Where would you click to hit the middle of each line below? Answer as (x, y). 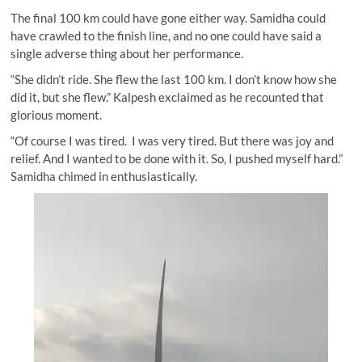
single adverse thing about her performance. (127, 54)
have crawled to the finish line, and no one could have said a (166, 36)
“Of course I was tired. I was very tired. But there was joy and (173, 141)
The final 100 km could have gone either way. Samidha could (168, 18)
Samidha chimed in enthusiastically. (104, 177)
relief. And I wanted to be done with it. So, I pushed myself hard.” (177, 159)
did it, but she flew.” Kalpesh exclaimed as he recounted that (168, 97)
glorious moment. (57, 115)
